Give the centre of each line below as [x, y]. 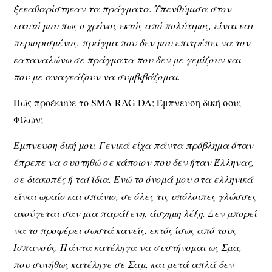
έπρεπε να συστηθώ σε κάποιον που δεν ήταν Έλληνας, [134, 162]
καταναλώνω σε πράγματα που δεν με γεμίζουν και [127, 59]
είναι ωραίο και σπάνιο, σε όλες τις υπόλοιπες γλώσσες [135, 196]
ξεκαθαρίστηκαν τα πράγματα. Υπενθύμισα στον [123, 8]
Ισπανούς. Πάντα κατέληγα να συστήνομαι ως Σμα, [128, 247]
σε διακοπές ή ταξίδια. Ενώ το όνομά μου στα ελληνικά [134, 179]
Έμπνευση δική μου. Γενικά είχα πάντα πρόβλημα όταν [134, 145]
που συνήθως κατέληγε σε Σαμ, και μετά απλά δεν [124, 264]
